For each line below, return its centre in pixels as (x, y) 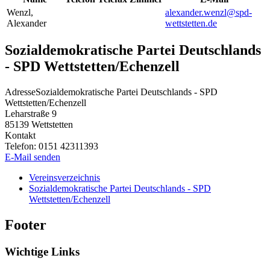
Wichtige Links (42, 252)
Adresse (20, 92)
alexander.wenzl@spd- (209, 12)
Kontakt (20, 136)
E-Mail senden (33, 157)
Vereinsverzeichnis (64, 178)
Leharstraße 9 (31, 114)
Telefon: (22, 146)
